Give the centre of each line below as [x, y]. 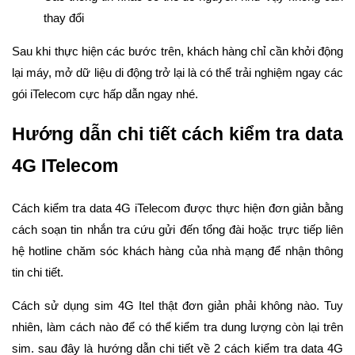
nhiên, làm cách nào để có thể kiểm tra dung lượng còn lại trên [177, 327]
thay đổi [64, 17]
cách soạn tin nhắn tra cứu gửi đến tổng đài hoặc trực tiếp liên [177, 230]
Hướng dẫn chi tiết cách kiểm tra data [177, 135]
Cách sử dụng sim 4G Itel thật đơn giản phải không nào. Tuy [177, 306]
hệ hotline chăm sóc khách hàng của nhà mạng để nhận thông [177, 251]
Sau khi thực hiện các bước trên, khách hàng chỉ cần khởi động [177, 51]
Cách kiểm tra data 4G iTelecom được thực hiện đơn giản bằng [177, 208]
